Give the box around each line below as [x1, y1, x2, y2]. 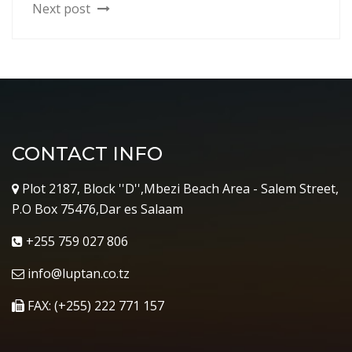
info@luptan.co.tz [24, 264, 130, 282]
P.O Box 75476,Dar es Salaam [12, 200, 183, 218]
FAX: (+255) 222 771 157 [24, 296, 164, 314]
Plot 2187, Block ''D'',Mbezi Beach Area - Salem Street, [19, 179, 339, 197]
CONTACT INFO [12, 141, 163, 165]
